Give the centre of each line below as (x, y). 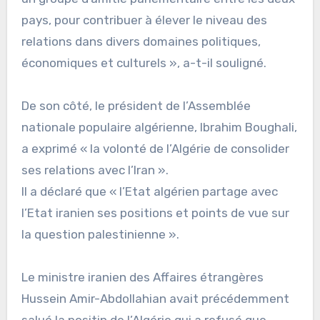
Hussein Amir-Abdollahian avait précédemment (155, 299)
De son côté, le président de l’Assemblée (136, 106)
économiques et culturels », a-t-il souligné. (144, 63)
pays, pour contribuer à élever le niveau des (144, 20)
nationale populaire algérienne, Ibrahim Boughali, (159, 127)
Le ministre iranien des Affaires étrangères (142, 277)
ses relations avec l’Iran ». (95, 170)
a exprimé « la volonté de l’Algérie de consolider (155, 149)
